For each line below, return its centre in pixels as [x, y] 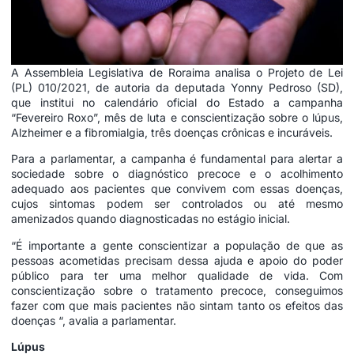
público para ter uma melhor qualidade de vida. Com [177, 275]
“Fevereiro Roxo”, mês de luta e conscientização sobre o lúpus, [177, 117]
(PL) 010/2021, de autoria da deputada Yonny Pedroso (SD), [177, 87]
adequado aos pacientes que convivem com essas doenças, [177, 189]
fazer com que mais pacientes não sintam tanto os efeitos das [177, 305]
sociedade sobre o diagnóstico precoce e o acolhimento [177, 174]
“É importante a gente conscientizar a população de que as [177, 245]
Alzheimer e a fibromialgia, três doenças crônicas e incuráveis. [172, 132]
